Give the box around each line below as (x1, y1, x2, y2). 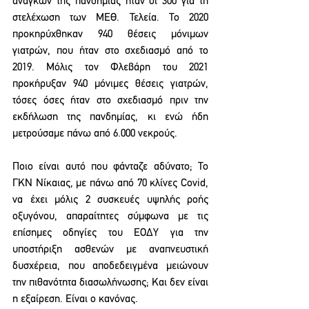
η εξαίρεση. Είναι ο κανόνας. (12, 294, 138, 305)
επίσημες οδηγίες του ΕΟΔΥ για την (12, 228, 208, 239)
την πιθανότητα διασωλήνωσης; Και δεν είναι (12, 277, 208, 288)
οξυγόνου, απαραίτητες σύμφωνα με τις (12, 211, 208, 222)
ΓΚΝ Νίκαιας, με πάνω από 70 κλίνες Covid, (12, 178, 208, 189)
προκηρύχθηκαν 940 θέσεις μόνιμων (12, 29, 208, 40)
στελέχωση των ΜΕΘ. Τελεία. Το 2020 (12, 12, 208, 23)
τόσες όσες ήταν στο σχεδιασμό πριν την (12, 95, 208, 106)
